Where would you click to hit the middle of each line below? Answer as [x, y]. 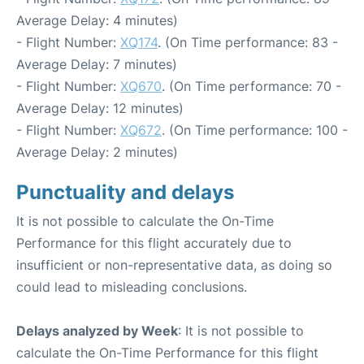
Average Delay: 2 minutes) [97, 152]
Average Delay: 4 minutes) [97, 20]
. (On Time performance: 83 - [248, 42]
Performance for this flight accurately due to [154, 243]
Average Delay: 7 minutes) [97, 64]
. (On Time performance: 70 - [251, 86]
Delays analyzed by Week [97, 330]
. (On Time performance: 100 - [255, 130]
